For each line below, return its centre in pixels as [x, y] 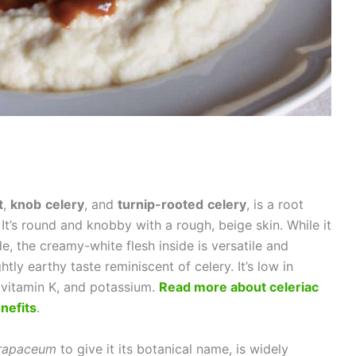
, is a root [275, 205]
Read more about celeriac [238, 287]
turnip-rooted [160, 205]
